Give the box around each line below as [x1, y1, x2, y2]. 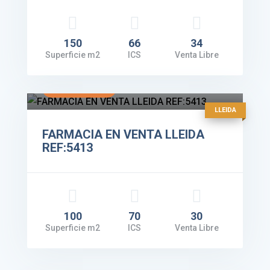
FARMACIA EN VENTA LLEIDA [42, 127, 204, 142]
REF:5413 [42, 140, 93, 155]
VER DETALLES [54, 84, 104, 93]
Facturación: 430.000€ [42, 65, 153, 78]
